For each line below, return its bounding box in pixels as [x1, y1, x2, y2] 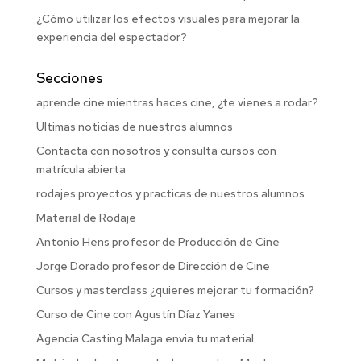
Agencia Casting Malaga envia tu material [35, 330, 254, 346]
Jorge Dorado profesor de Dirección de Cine [35, 258, 270, 273]
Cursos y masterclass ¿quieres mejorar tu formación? [35, 282, 314, 297]
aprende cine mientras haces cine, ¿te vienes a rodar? [35, 94, 318, 110]
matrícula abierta [35, 161, 126, 176]
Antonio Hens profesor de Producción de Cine [35, 234, 280, 249]
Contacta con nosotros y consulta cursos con [35, 143, 276, 158]
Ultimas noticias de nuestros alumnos [35, 118, 233, 134]
